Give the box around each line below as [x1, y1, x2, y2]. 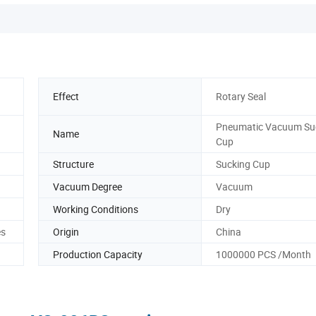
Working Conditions [53, 202, 138, 216]
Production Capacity [53, 247, 142, 261]
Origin [53, 224, 79, 238]
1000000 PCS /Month [216, 247, 311, 261]
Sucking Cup [216, 157, 270, 171]
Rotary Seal [216, 90, 266, 104]
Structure [53, 157, 94, 171]
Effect [53, 90, 79, 104]
